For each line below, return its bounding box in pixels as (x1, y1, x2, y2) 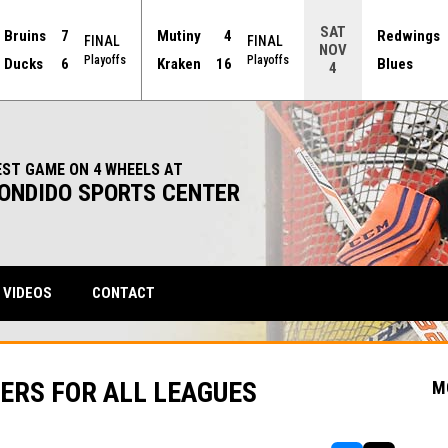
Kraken (156, 55, 201, 73)
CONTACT (91, 284, 155, 302)
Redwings (376, 27, 440, 45)
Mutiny (156, 27, 201, 45)
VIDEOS (2, 284, 52, 302)
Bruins (3, 27, 46, 45)
